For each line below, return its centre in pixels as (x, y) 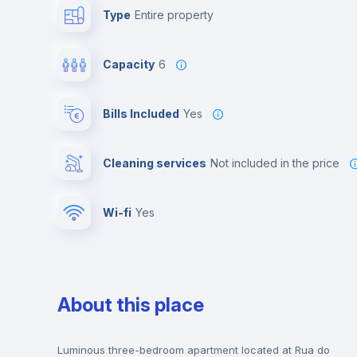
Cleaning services (155, 163)
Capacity (129, 64)
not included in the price (279, 163)
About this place (131, 305)
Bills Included (141, 114)
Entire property (177, 15)
